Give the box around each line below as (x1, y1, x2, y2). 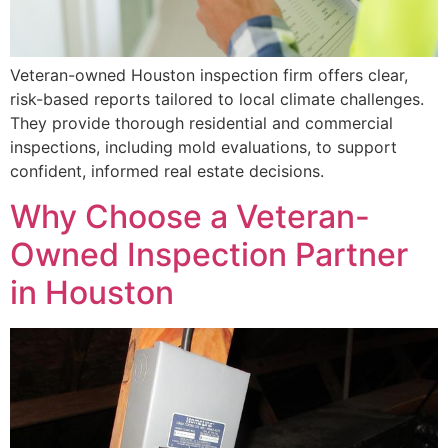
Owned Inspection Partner (10, 234, 408, 274)
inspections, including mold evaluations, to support (10, 137, 397, 158)
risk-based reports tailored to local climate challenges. (10, 89, 424, 110)
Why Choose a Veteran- (10, 196, 370, 236)
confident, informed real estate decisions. (10, 161, 324, 182)
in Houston (10, 272, 174, 312)
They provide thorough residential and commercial (10, 113, 393, 134)
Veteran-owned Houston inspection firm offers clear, (10, 65, 408, 86)
